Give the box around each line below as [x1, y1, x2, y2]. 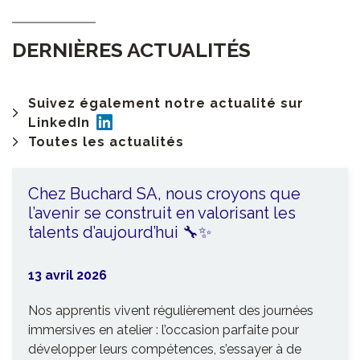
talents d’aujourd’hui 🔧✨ [28, 223, 211, 243]
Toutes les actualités [28, 134, 184, 150]
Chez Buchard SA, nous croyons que [28, 184, 301, 204]
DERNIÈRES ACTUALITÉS [12, 38, 251, 62]
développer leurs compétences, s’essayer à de [28, 342, 301, 358]
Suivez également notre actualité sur [28, 96, 304, 111]
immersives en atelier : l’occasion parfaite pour [28, 322, 299, 338]
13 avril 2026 [28, 268, 107, 284]
